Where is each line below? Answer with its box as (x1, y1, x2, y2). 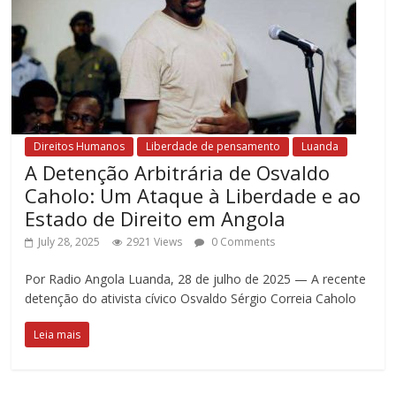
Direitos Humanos (34, 138, 126, 154)
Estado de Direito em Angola (25, 204, 286, 232)
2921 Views (126, 233, 183, 249)
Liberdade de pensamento (146, 138, 281, 154)
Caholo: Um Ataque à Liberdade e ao (25, 181, 362, 209)
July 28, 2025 (38, 233, 101, 249)
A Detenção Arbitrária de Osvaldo (25, 158, 331, 186)
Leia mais (34, 326, 81, 342)
